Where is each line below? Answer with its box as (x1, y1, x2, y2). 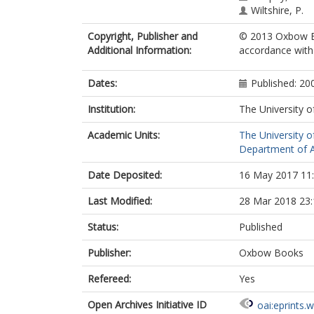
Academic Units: (88, 128, 160, 142)
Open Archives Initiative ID (88, 298, 207, 311)
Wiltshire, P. (251, 4, 303, 17)
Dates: (88, 76, 117, 90)
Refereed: (88, 272, 131, 285)
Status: (88, 220, 118, 233)
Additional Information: (88, 43, 191, 57)
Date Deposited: (88, 168, 162, 182)
